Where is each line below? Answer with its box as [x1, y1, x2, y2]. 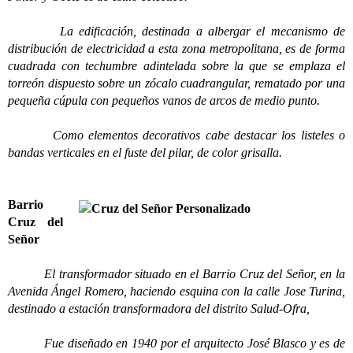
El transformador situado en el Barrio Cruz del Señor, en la [8, 267, 345, 281]
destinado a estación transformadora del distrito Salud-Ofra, [8, 302, 313, 315]
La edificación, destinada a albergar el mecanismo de [8, 24, 345, 38]
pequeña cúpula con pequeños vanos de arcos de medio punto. [8, 94, 320, 107]
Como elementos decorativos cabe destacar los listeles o [8, 128, 345, 142]
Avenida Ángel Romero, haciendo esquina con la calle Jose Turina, [8, 284, 345, 298]
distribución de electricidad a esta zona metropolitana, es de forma [8, 42, 345, 55]
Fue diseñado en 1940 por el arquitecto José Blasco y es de [8, 336, 345, 350]
